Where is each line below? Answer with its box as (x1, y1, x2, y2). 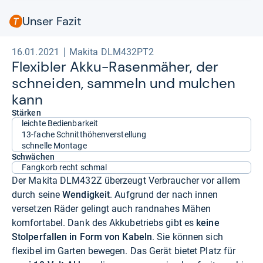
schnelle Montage (22, 140, 87, 150)
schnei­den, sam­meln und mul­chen (12, 73, 235, 92)
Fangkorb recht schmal (22, 162, 107, 172)
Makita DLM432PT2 (69, 46, 154, 58)
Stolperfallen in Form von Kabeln (12, 231, 153, 242)
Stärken (12, 107, 41, 117)
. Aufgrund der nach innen (110, 188, 218, 200)
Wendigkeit (62, 188, 110, 200)
